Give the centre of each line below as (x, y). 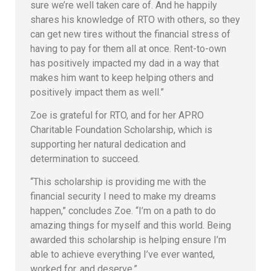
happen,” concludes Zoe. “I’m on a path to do (123, 211)
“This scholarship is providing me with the (118, 182)
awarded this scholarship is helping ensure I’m (128, 240)
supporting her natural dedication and (108, 145)
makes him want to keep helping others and (122, 77)
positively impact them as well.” (97, 92)
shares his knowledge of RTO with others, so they (135, 19)
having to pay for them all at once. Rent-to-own (128, 48)
